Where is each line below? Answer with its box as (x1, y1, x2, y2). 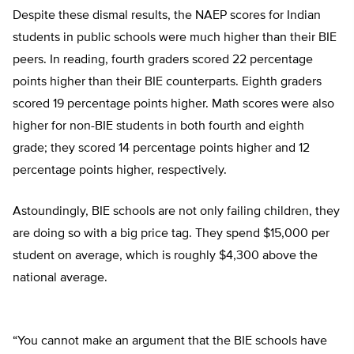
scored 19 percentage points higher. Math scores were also (13, 98, 334, 111)
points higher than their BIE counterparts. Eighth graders (13, 76, 322, 89)
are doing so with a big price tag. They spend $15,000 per (13, 228, 330, 241)
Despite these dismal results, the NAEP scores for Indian (13, 9, 321, 23)
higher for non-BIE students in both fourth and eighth (13, 120, 304, 134)
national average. (13, 272, 107, 285)
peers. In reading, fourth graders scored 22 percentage (13, 54, 313, 67)
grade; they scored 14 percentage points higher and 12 (13, 142, 310, 156)
